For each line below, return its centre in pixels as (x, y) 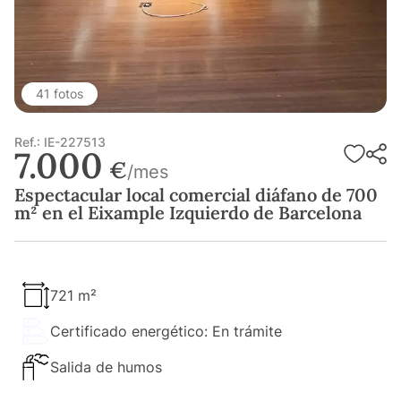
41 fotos (60, 94)
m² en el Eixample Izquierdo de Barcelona (188, 213)
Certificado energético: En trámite (166, 332)
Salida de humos (106, 367)
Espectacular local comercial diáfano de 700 (196, 195)
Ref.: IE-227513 (60, 142)
